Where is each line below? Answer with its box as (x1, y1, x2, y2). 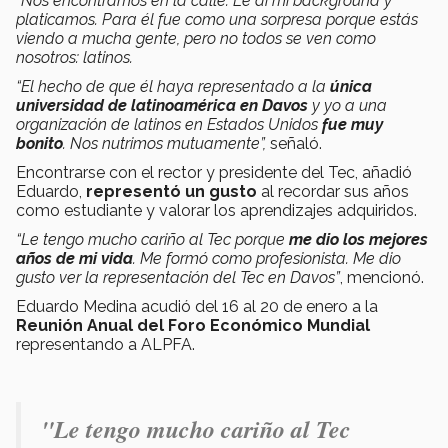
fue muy (322, 114, 383, 134)
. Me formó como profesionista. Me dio (133, 248, 401, 268)
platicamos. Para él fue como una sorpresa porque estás (16, 9, 418, 29)
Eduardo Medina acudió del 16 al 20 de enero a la (16, 296, 378, 316)
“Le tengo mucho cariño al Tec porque (16, 229, 289, 249)
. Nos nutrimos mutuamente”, (63, 133, 270, 153)
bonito (16, 133, 63, 153)
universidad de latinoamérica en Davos (16, 95, 312, 115)
